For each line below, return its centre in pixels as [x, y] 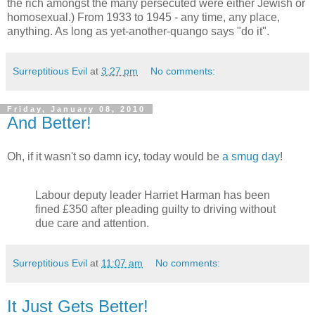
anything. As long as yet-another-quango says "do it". [138, 31]
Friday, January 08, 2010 [76, 109]
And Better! [49, 122]
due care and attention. [92, 224]
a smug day [251, 156]
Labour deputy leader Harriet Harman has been [153, 195]
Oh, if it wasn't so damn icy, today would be [115, 156]
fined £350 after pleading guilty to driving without [155, 210]
